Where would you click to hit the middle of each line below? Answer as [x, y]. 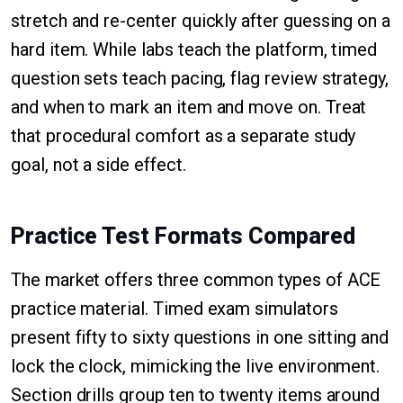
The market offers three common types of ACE [196, 280]
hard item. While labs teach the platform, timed [194, 49]
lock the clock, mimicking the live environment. [196, 366]
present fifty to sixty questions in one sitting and [200, 337]
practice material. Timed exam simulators [175, 309]
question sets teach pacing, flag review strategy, [200, 78]
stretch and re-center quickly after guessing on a [201, 21]
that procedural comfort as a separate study [184, 136]
